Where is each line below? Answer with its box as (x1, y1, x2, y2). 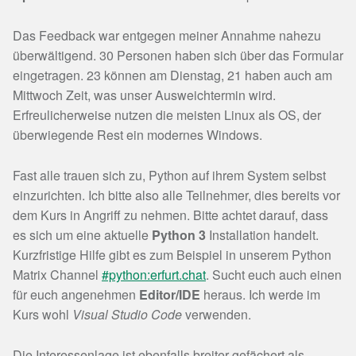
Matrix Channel (13, 265, 102, 284)
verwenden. (182, 305, 251, 324)
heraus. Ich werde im (200, 285, 320, 304)
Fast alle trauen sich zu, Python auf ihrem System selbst (13, 166, 326, 185)
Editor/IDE (139, 285, 200, 304)
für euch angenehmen (13, 285, 139, 304)
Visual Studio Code (72, 305, 182, 324)
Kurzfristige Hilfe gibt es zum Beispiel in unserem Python (13, 246, 331, 265)
